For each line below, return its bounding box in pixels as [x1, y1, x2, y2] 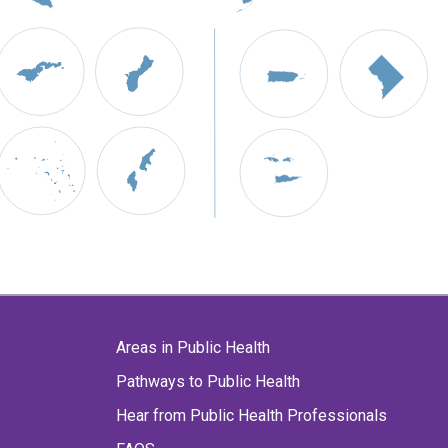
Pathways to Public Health [116, 372, 300, 392]
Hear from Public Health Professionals [116, 406, 387, 426]
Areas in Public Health [116, 338, 270, 358]
